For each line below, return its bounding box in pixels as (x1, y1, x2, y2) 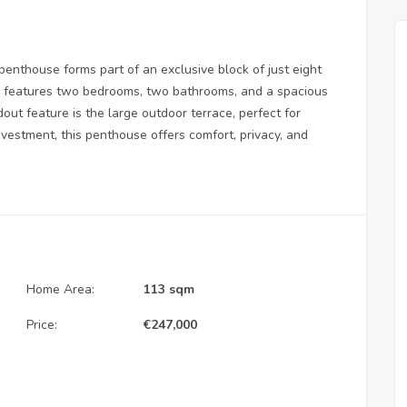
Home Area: (26, 280, 94, 298)
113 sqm (144, 280, 194, 298)
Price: (26, 315, 57, 333)
